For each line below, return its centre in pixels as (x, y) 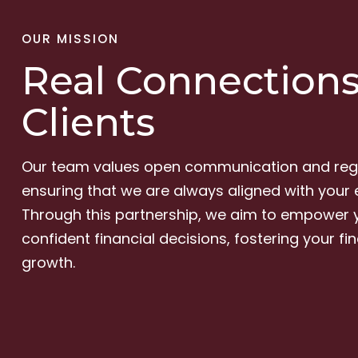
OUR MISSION (72, 38)
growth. (48, 262)
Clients (88, 122)
